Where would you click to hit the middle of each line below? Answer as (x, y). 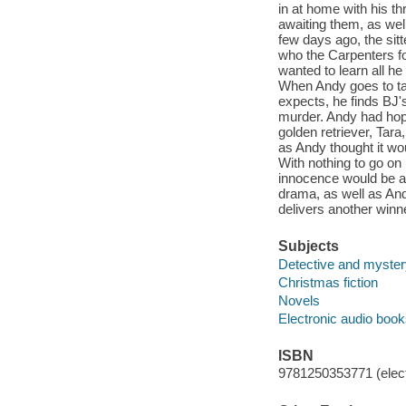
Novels (299, 300)
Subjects (308, 246)
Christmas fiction (328, 282)
